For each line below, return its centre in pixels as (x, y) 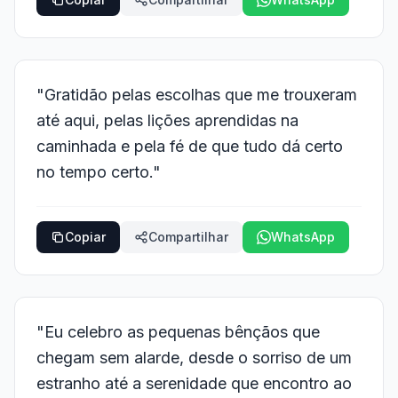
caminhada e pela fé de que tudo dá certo (190, 146)
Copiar (85, 237)
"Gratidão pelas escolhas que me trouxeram (197, 95)
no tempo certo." (99, 172)
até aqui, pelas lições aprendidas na (167, 120)
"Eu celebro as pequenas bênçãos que (178, 332)
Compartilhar (188, 237)
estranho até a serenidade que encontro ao (194, 383)
